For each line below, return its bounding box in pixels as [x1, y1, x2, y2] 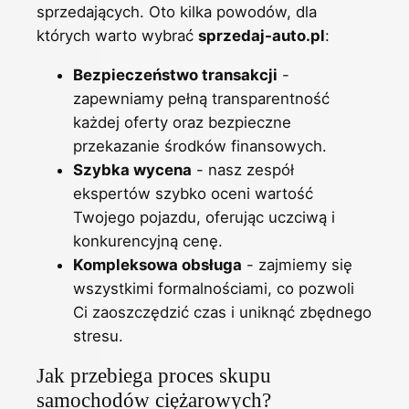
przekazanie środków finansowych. [73, 137, 327, 156]
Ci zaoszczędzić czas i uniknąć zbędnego [73, 303, 372, 322]
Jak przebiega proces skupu [37, 362, 271, 387]
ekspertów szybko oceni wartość [73, 184, 313, 204]
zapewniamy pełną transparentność [73, 89, 330, 109]
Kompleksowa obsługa [73, 256, 242, 275]
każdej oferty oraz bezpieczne [73, 113, 291, 132]
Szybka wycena [73, 161, 192, 180]
